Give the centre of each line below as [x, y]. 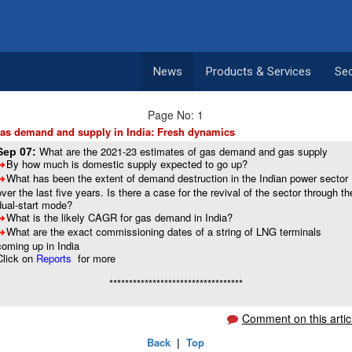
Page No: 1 [176, 115]
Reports [56, 258]
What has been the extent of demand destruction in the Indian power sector [178, 178]
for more [95, 258]
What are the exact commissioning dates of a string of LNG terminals [164, 231]
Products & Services [258, 71]
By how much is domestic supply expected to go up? [127, 164]
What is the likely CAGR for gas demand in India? [120, 217]
